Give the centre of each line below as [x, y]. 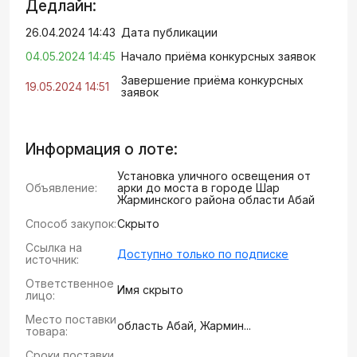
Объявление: [61, 188]
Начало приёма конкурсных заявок [218, 56]
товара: [47, 331]
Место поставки [71, 319]
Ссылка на [54, 247]
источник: [52, 259]
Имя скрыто [151, 289]
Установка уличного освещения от [214, 176]
